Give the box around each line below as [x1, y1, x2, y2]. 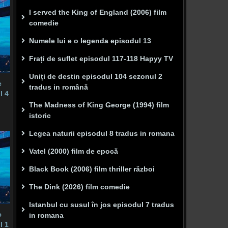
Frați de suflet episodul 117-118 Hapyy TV [29, 54, 173, 63]
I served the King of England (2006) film [29, 8, 166, 16]
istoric [29, 111, 51, 120]
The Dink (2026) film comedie [29, 183, 130, 191]
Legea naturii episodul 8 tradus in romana [29, 129, 175, 137]
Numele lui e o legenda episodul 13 [29, 37, 151, 45]
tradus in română [29, 83, 88, 91]
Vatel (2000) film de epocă [29, 147, 118, 155]
